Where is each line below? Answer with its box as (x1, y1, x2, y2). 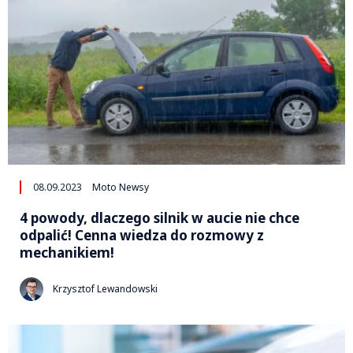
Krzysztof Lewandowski (53, 282, 158, 296)
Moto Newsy (92, 180, 149, 194)
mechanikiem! (20, 243, 114, 262)
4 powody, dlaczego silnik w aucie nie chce (20, 208, 299, 227)
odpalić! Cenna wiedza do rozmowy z (20, 225, 264, 244)
